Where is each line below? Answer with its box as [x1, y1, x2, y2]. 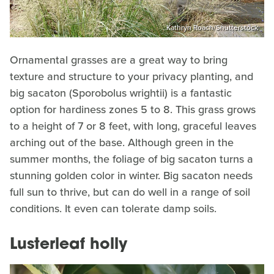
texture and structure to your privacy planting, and [10, 68, 253, 85]
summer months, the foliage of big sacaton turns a [10, 151, 253, 168]
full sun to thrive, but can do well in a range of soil [10, 184, 250, 201]
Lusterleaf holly [10, 237, 127, 253]
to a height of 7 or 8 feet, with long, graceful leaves [10, 118, 256, 135]
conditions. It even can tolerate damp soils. [10, 201, 220, 217]
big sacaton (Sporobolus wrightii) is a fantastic [10, 85, 232, 102]
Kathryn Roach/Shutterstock [166, 22, 258, 34]
